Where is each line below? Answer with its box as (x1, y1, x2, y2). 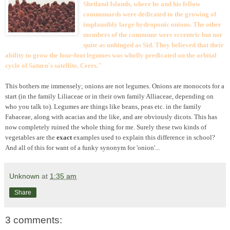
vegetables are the (5, 133, 56, 141)
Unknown (9, 171, 40, 180)
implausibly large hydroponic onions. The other (83, 20, 221, 28)
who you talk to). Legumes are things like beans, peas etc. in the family (5, 102, 201, 110)
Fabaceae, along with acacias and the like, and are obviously (5, 112, 174, 121)
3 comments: (5, 214, 62, 225)
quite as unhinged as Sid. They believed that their (83, 41, 224, 49)
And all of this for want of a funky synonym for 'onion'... (5, 143, 160, 151)
